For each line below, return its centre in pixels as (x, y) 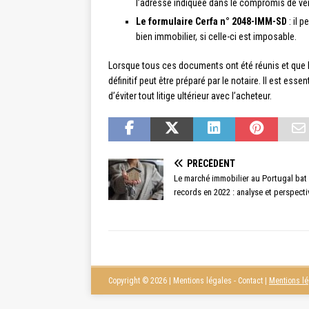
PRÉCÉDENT (211, 164)
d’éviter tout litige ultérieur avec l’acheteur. (190, 96)
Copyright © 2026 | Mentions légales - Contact (187, 281)
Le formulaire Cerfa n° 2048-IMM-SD (211, 22)
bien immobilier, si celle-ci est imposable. (216, 37)
